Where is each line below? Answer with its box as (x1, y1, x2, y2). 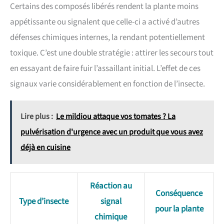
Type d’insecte (19, 195, 68, 207)
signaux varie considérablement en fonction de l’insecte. (10, 77, 205, 90)
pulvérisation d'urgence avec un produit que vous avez (20, 126, 203, 137)
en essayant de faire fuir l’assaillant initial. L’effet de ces (10, 62, 200, 74)
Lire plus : (20, 110, 53, 122)
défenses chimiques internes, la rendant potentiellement (10, 31, 205, 43)
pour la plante (154, 202, 203, 215)
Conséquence (155, 187, 202, 199)
